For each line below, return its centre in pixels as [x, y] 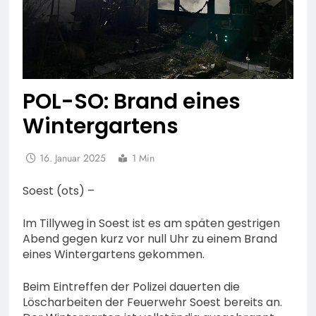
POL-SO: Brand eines [132, 102]
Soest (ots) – [59, 191]
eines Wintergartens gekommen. [114, 254]
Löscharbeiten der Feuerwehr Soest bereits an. [152, 302]
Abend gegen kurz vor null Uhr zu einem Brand [150, 239]
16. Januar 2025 [73, 158]
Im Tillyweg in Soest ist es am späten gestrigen [151, 223]
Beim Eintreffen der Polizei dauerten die [131, 287]
